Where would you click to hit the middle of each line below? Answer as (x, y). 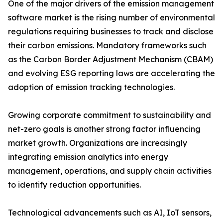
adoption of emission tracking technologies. (91, 87)
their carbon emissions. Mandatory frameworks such (107, 46)
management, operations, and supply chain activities (110, 171)
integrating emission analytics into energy (88, 157)
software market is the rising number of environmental (111, 18)
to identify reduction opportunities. (74, 185)
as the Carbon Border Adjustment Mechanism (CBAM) (111, 59)
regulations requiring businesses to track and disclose (111, 32)
